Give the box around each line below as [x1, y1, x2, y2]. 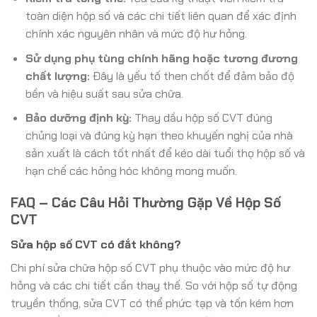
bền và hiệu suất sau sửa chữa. [25, 86, 183, 101]
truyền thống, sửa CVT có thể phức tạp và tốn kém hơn [11, 295, 294, 311]
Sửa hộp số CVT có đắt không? [11, 236, 181, 252]
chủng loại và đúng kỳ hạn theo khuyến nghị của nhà [25, 128, 293, 144]
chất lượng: [25, 68, 90, 83]
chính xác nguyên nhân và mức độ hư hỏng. [25, 26, 247, 42]
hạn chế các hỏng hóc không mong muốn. [25, 163, 237, 179]
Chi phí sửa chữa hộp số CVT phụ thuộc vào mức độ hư [11, 260, 290, 275]
